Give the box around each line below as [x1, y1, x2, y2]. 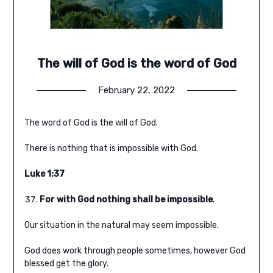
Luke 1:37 [24, 169, 65, 180]
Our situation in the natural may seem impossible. [24, 220, 219, 231]
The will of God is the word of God [37, 56, 236, 71]
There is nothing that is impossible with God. [24, 143, 198, 154]
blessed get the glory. [24, 258, 108, 269]
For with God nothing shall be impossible [39, 194, 213, 205]
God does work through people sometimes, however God [24, 246, 246, 257]
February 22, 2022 [98, 85, 175, 96]
